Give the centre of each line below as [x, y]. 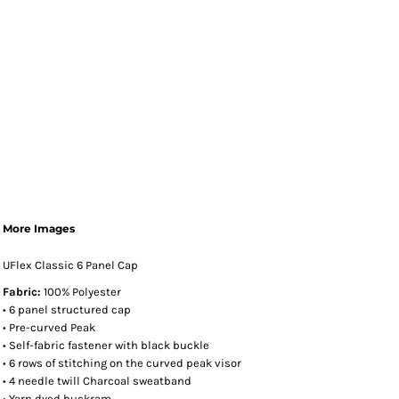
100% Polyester [81, 292]
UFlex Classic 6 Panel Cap [70, 265]
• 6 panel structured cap [67, 309]
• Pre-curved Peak [49, 327]
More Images [39, 228]
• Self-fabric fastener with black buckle [106, 345]
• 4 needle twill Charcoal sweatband [97, 381]
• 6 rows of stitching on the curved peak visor [122, 363]
